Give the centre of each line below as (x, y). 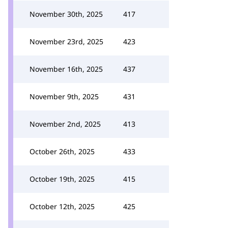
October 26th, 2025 (62, 151)
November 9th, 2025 (64, 96)
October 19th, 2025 (62, 179)
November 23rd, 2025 (66, 41)
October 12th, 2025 (62, 206)
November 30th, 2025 (66, 14)
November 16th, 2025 (66, 69)
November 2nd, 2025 (65, 124)
